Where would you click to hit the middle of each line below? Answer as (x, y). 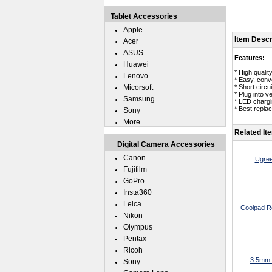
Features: (250, 58)
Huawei (136, 64)
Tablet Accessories (144, 16)
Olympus (138, 227)
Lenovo (136, 76)
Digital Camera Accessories (166, 144)
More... (134, 122)
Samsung (139, 99)
